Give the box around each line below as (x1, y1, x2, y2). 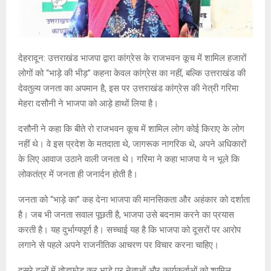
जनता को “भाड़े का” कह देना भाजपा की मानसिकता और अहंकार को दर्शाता (18, 194, 250, 206)
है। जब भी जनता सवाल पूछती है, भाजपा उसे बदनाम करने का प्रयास (18, 209, 234, 221)
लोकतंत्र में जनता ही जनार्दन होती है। (18, 169, 138, 180)
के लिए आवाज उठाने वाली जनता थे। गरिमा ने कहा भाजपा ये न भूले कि (18, 154, 240, 165)
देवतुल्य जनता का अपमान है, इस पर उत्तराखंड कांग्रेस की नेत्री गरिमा (18, 83, 238, 94)
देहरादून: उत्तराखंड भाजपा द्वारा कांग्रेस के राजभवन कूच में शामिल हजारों (18, 53, 246, 64)
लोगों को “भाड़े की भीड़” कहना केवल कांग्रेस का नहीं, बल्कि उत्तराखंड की (18, 68, 246, 79)
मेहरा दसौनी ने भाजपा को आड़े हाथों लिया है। (18, 98, 158, 109)
